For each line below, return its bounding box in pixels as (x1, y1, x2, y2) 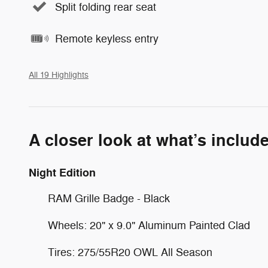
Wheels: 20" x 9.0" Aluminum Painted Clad (48, 219, 250, 233)
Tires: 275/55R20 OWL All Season (48, 246, 212, 260)
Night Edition (29, 166, 96, 181)
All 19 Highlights (29, 70, 89, 81)
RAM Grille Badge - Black (48, 192, 170, 206)
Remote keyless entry (55, 32, 159, 45)
